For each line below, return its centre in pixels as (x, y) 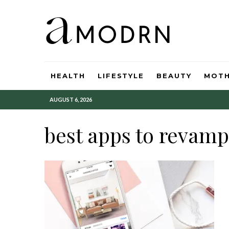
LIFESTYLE (121, 76)
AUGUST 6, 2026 (71, 99)
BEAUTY (174, 76)
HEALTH (68, 76)
